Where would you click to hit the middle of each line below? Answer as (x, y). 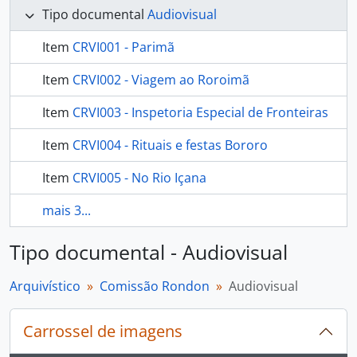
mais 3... (67, 210)
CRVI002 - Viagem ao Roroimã (161, 80)
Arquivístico (45, 286)
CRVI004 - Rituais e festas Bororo (170, 145)
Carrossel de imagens (103, 331)
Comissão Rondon (155, 286)
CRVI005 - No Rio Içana (139, 178)
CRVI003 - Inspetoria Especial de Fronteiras (200, 112)
